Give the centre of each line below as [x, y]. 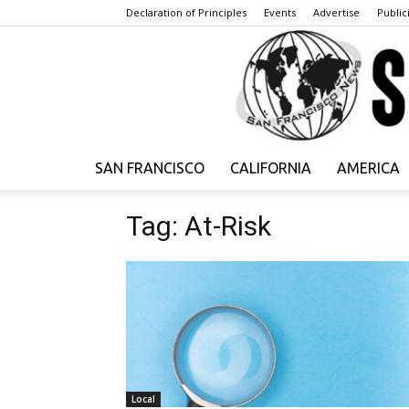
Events [280, 12]
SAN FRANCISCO [150, 168]
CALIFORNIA [271, 168]
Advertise [336, 12]
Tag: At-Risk [199, 226]
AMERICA [368, 168]
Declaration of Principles [186, 12]
